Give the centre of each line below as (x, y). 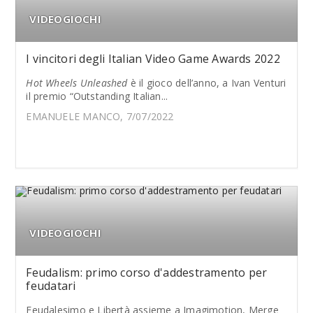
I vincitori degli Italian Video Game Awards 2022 (153, 58)
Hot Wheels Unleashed (77, 82)
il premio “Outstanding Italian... (97, 96)
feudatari (51, 285)
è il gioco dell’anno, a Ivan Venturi (207, 82)
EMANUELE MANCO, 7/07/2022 (100, 116)
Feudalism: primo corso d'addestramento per (147, 272)
